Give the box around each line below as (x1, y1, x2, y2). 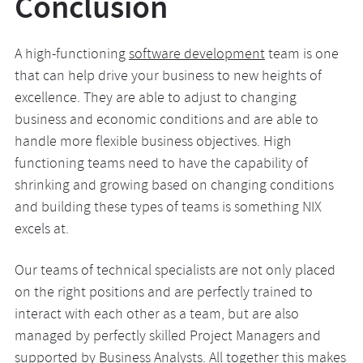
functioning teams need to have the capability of (14, 154, 308, 176)
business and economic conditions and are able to (14, 110, 318, 132)
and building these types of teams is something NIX (14, 198, 322, 220)
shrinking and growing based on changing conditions (14, 176, 334, 198)
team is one (264, 45, 339, 66)
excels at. (14, 220, 72, 241)
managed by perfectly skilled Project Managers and (14, 327, 321, 348)
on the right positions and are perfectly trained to (14, 283, 313, 305)
